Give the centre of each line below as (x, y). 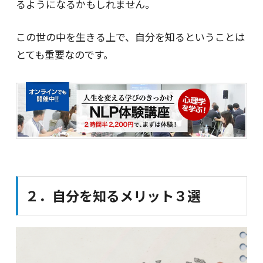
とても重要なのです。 (64, 55)
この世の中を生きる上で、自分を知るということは (130, 37)
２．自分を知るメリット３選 (113, 196)
